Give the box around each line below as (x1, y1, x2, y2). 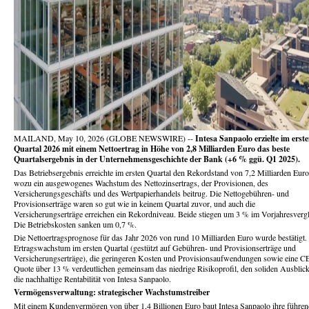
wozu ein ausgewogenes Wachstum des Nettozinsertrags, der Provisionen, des (14, 177, 268, 188)
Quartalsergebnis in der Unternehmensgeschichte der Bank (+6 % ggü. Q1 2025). (14, 153, 300, 166)
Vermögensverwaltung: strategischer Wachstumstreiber (14, 286, 210, 299)
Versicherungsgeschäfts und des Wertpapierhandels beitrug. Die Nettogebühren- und (14, 187, 289, 199)
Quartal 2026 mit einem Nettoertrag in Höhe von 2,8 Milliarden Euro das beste (14, 143, 290, 155)
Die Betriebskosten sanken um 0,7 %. (14, 218, 137, 230)
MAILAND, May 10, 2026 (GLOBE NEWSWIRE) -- (14, 132, 195, 144)
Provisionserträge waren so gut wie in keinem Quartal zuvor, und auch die (14, 197, 255, 209)
